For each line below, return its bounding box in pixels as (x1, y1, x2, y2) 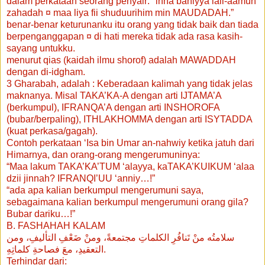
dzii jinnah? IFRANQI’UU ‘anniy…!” (7, 173, 155, 183)
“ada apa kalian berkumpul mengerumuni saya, (7, 185, 203, 195)
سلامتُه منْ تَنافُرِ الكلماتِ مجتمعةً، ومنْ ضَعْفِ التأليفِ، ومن (7, 232, 234, 243)
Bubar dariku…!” (7, 208, 75, 219)
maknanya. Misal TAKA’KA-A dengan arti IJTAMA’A (7, 90, 221, 101)
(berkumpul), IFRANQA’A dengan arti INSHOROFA (7, 102, 219, 112)
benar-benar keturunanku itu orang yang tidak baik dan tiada (7, 19, 258, 30)
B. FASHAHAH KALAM (7, 220, 105, 231)
